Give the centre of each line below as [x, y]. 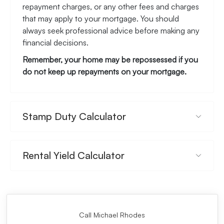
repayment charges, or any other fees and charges [111, 6]
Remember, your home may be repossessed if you [110, 59]
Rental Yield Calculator [73, 155]
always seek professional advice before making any [111, 30]
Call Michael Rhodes [112, 214]
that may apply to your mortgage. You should [101, 18]
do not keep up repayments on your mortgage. [104, 71]
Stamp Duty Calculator [74, 116]
